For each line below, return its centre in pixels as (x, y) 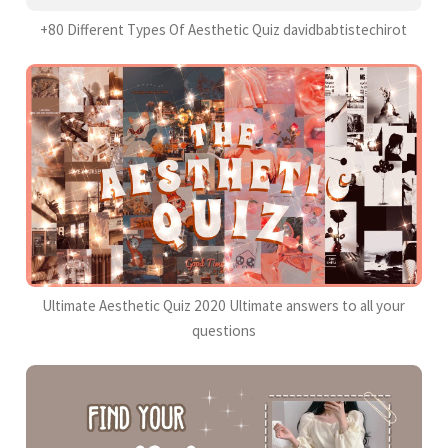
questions (223, 330)
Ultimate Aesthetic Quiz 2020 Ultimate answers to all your (224, 305)
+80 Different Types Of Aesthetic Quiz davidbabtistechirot (224, 30)
